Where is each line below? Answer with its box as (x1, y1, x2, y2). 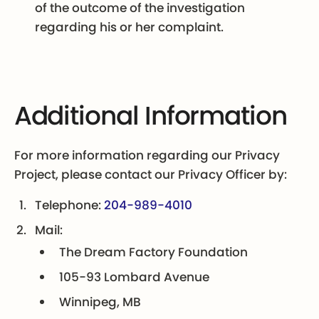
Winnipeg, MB (59, 293, 142, 311)
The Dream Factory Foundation (59, 244, 249, 261)
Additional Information (14, 98, 287, 135)
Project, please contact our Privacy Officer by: (14, 165, 287, 183)
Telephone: (35, 196, 105, 214)
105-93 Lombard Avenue (59, 268, 210, 286)
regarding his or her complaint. (35, 19, 224, 36)
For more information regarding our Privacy (14, 146, 280, 164)
